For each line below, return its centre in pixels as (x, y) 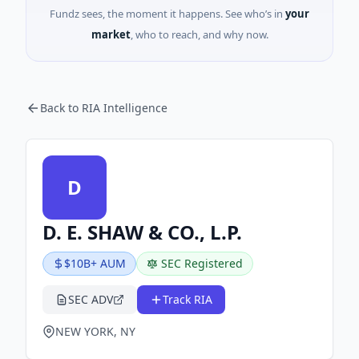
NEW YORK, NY (95, 331)
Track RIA (188, 299)
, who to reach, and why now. (199, 34)
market (111, 34)
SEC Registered (202, 263)
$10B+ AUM (95, 263)
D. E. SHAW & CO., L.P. (142, 232)
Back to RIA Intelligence (104, 108)
